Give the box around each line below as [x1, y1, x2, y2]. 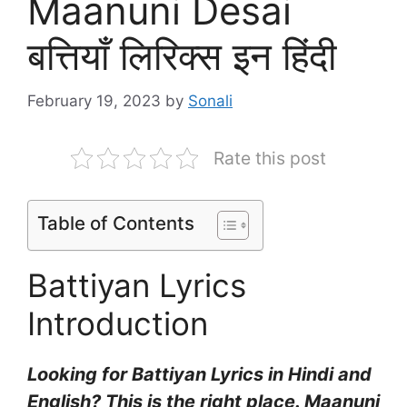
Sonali [188, 91, 233, 110]
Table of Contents [37, 211, 194, 234]
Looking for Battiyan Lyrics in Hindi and [27, 362, 372, 385]
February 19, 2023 [27, 91, 161, 110]
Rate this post [213, 146, 326, 169]
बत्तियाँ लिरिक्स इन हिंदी [27, 33, 336, 79]
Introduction [27, 303, 208, 342]
